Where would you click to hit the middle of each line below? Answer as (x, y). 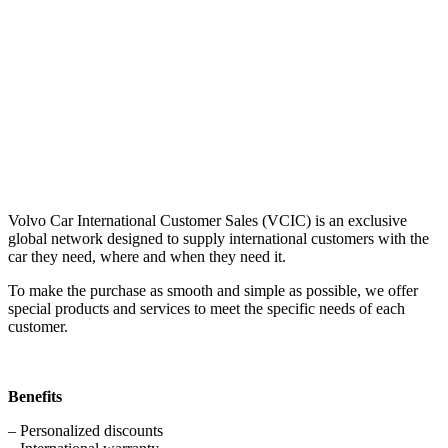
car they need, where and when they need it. (147, 256)
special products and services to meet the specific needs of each (206, 308)
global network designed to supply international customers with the (218, 238)
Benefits (35, 396)
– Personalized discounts (85, 430)
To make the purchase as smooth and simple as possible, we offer (213, 290)
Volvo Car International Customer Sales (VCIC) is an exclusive (207, 220)
